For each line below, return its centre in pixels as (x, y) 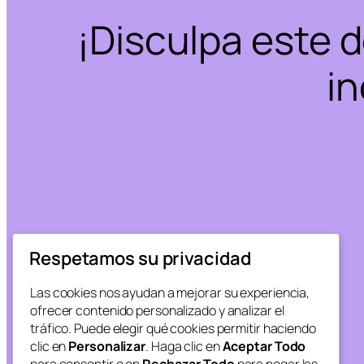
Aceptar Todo (264, 347)
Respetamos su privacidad (140, 259)
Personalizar (107, 347)
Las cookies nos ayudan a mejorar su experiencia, (170, 293)
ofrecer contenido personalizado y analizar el (157, 311)
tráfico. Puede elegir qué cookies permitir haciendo (173, 329)
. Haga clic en (184, 347)
